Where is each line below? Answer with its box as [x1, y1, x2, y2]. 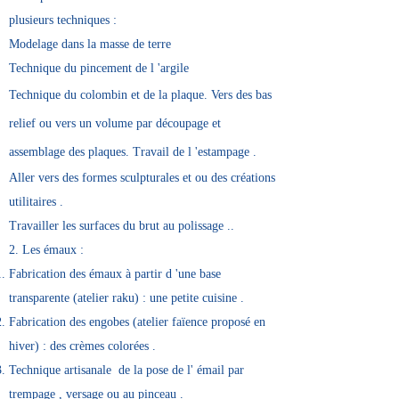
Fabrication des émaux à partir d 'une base [9, 267, 221, 281]
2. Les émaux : [9, 243, 84, 256]
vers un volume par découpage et [55, 117, 221, 130]
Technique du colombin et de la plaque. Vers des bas [9, 88, 272, 102]
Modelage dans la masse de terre [9, 37, 171, 51]
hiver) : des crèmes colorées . [9, 339, 156, 353]
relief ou [9, 117, 52, 130]
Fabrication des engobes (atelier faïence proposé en [9, 315, 265, 329]
